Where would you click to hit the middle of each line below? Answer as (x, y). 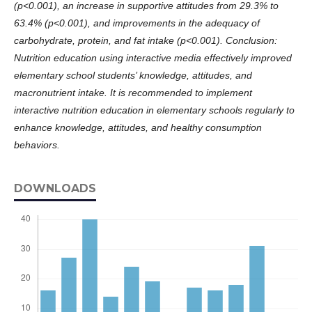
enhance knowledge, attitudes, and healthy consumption (138, 127)
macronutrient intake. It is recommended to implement (133, 92)
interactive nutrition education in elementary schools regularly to (154, 110)
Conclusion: (251, 40)
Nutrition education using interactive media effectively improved (153, 57)
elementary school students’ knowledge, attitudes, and (133, 75)
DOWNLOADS (55, 188)
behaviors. (37, 145)
